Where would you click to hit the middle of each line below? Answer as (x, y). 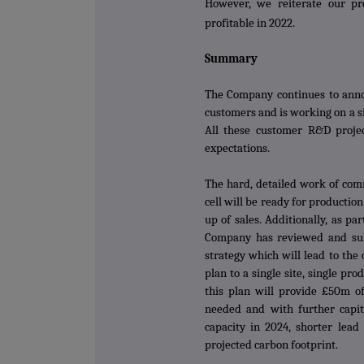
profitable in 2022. (249, 24)
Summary (231, 59)
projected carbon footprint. (271, 345)
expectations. (237, 149)
